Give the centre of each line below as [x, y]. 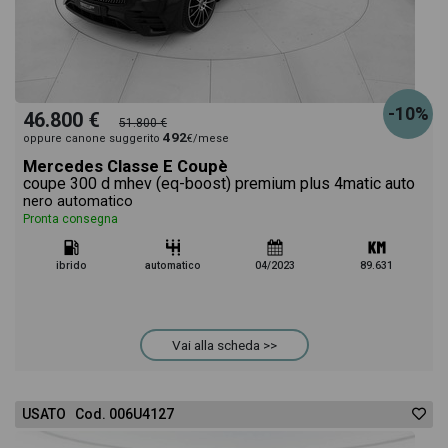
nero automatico [78, 201]
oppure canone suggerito [93, 138]
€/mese [208, 138]
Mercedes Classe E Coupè [125, 166]
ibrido [71, 265]
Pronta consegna [70, 219]
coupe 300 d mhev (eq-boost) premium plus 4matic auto [219, 183]
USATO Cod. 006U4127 [98, 414]
